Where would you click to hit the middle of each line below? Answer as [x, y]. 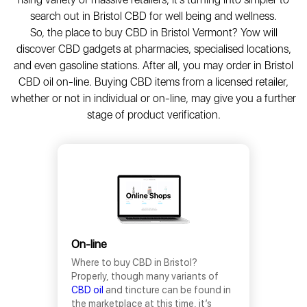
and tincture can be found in [167, 290]
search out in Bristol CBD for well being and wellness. [153, 16]
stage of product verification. [153, 115]
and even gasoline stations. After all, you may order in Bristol [153, 65]
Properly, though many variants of [145, 276]
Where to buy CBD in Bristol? [134, 262]
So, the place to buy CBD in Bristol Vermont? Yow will [153, 33]
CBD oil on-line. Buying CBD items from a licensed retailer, [153, 82]
